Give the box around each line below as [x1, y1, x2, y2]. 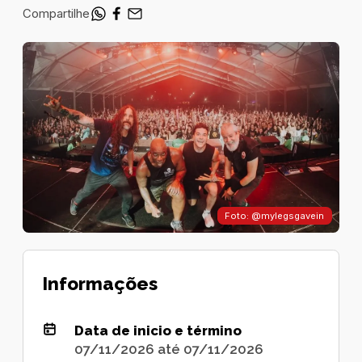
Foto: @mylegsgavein [225, 209, 325, 221]
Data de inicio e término [74, 322, 242, 339]
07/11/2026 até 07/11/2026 [74, 341, 263, 358]
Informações [42, 273, 158, 295]
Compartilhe [23, 6, 90, 21]
